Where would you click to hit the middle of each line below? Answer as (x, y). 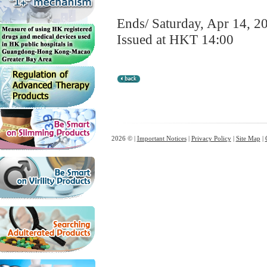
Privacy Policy (211, 138)
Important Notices (162, 138)
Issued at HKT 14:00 (175, 39)
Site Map (248, 138)
